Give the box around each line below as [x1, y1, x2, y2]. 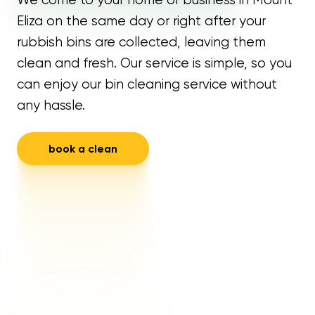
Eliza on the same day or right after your [16, 13, 266, 29]
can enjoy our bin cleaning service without [16, 76, 277, 92]
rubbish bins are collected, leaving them [16, 34, 266, 50]
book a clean [48, 142, 117, 156]
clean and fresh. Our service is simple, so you [16, 55, 292, 71]
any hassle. [16, 97, 85, 113]
